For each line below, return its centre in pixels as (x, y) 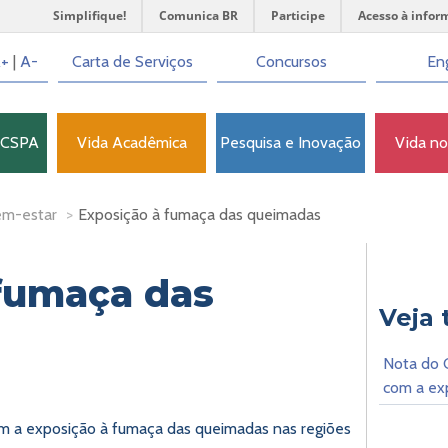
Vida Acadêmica (131, 142)
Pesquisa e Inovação (290, 142)
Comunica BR (198, 15)
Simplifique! (89, 15)
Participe (298, 15)
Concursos (291, 61)
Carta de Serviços (132, 61)
